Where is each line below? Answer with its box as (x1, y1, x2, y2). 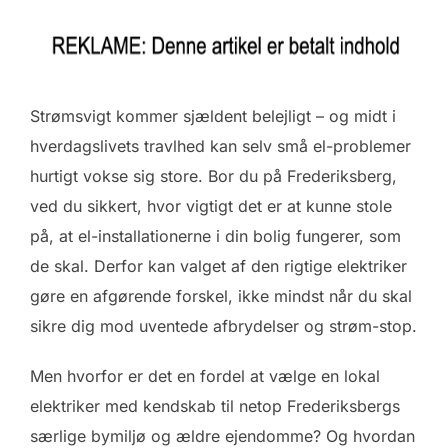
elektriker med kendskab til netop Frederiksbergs (30, 396, 400, 416)
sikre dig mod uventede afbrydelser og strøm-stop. (30, 316, 417, 336)
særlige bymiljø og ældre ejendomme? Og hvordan (30, 426, 415, 446)
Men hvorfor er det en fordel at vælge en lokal (30, 366, 380, 386)
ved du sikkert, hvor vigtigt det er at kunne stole (30, 196, 392, 216)
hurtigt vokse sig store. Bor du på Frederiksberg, (30, 166, 397, 186)
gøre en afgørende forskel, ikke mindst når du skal (30, 286, 412, 306)
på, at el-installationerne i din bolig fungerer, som (30, 226, 401, 246)
